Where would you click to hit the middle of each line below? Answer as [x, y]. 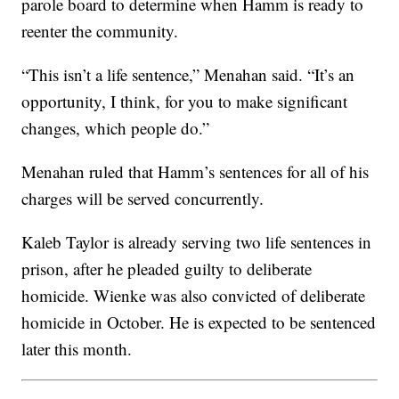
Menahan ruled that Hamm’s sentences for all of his [195, 172]
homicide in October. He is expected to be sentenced [199, 322]
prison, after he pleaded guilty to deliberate [167, 269]
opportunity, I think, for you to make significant [185, 102]
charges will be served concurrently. [143, 199]
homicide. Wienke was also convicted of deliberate [194, 296]
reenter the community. [100, 31]
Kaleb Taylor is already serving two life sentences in [197, 242]
